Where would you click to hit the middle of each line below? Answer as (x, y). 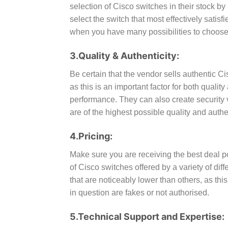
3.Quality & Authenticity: (124, 55)
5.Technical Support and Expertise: (147, 216)
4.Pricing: (91, 136)
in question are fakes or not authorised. (139, 192)
